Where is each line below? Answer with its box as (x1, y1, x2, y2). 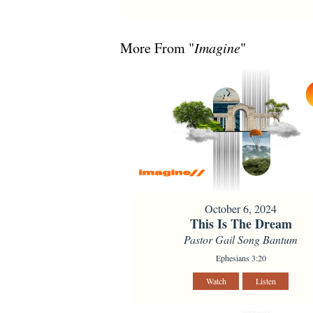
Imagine (194, 38, 240, 57)
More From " (120, 38, 194, 57)
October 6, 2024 (205, 201, 277, 216)
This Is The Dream (189, 214, 292, 233)
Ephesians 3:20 (215, 252, 266, 263)
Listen (255, 275, 276, 286)
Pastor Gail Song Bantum (184, 231, 298, 247)
